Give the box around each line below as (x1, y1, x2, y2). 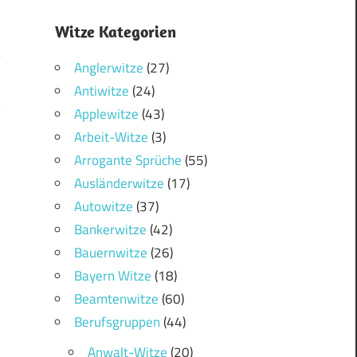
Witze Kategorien (54, 22, 176, 42)
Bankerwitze (73, 219, 147, 241)
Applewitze (73, 104, 139, 125)
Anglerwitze (73, 57, 143, 79)
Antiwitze (73, 80, 129, 102)
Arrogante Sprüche (73, 150, 182, 171)
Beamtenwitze (73, 288, 159, 310)
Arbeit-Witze (73, 127, 148, 148)
